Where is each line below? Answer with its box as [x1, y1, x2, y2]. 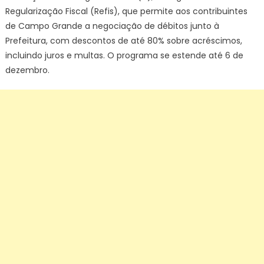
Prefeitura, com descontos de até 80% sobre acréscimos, [5, 35, 242, 47]
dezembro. [5, 64, 49, 76]
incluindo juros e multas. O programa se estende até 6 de [5, 49, 243, 61]
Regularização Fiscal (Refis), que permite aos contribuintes [5, 5, 247, 17]
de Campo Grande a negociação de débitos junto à [5, 20, 219, 32]
